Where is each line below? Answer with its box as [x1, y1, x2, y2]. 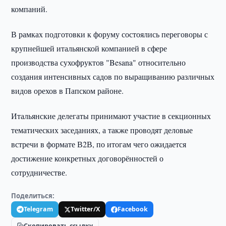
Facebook [118, 205, 148, 213]
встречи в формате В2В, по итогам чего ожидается [11, 139, 187, 149]
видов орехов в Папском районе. [11, 85, 124, 96]
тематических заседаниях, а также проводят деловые [11, 125, 193, 135]
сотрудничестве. [11, 167, 68, 178]
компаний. [11, 4, 48, 14]
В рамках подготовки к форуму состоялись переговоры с [11, 29, 208, 39]
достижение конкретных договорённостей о [11, 153, 164, 163]
